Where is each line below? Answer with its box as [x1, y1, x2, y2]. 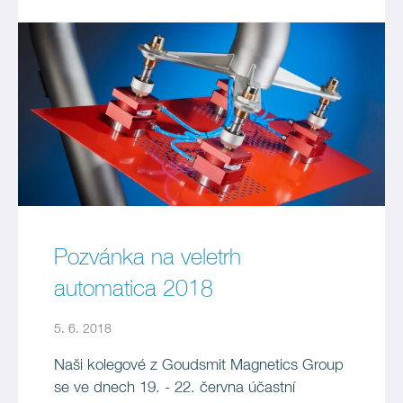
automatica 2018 [54, 278, 213, 300]
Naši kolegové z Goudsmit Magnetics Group [54, 358, 344, 373]
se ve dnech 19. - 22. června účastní [54, 381, 295, 396]
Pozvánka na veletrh [54, 246, 241, 269]
